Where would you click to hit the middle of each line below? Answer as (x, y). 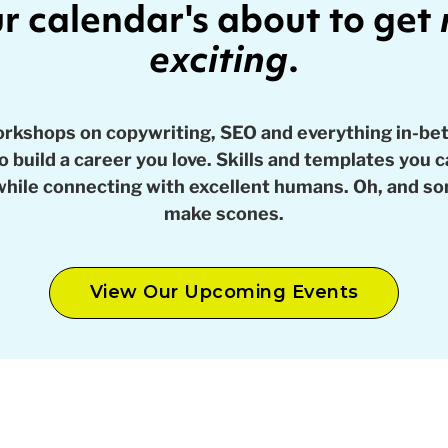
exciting (218, 59)
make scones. (224, 214)
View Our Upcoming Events (224, 291)
